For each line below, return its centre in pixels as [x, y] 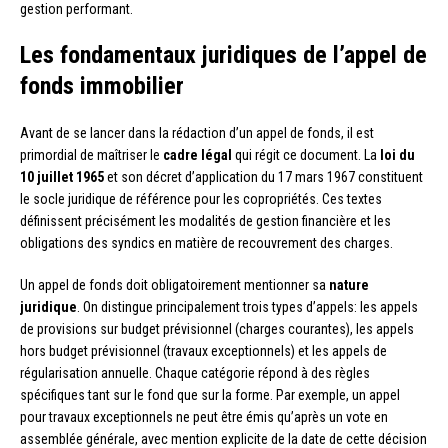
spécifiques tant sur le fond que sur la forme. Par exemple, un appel [210, 395]
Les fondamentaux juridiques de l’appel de [223, 55]
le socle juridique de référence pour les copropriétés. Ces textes [201, 199]
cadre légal [197, 155]
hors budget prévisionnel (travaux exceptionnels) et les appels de [203, 351]
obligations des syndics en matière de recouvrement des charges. [206, 243]
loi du [397, 155]
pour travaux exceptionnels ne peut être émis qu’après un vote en [204, 417]
